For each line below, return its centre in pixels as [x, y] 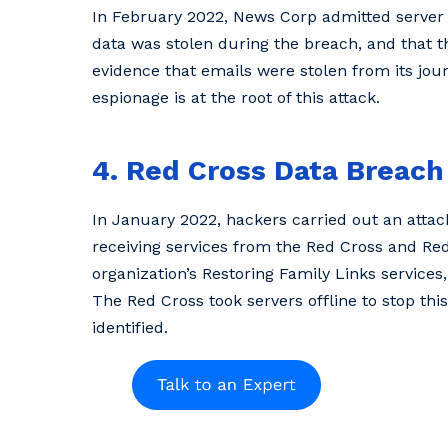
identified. [130, 327]
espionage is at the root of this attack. [236, 98]
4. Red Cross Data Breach [268, 171]
